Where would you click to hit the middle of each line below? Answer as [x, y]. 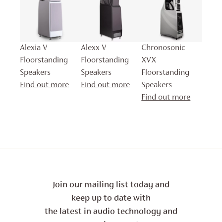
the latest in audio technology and [111, 212]
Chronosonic [164, 48]
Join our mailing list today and [111, 185]
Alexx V [93, 48]
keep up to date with [111, 198]
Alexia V [34, 48]
